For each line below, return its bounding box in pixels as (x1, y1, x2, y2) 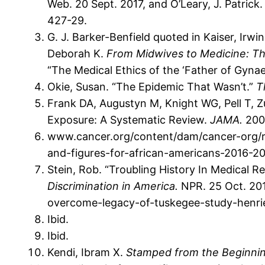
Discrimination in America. (47, 180, 181, 193)
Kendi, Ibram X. (47, 246, 126, 259)
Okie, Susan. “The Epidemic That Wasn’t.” (47, 80, 256, 93)
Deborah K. (47, 47, 106, 60)
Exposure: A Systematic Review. (47, 114, 210, 127)
